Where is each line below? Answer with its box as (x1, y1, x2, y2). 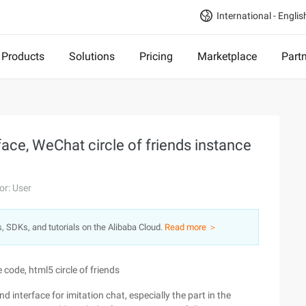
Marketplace (197, 50, 257, 63)
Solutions (69, 50, 115, 63)
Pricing (139, 50, 173, 63)
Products (1, 50, 44, 63)
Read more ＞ (165, 222, 217, 232)
